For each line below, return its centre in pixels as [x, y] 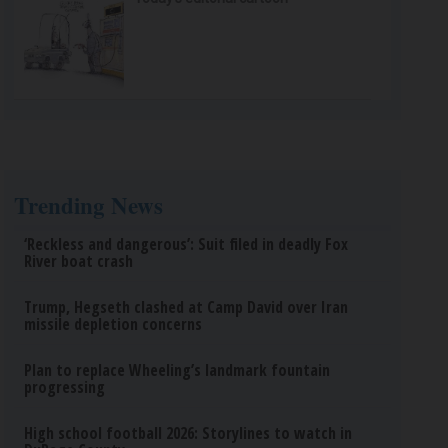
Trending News [89, 205]
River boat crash [79, 261]
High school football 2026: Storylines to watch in [188, 433]
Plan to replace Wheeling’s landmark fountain [177, 370]
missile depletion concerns [113, 324]
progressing [65, 387]
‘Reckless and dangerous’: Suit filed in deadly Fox [186, 244]
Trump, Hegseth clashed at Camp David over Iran [186, 307]
